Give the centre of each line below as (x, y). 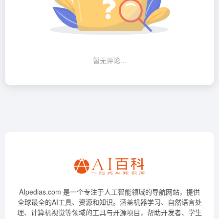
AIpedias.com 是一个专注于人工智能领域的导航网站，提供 (109, 192)
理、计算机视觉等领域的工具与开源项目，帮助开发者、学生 (109, 212)
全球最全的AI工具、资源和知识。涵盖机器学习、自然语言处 (109, 202)
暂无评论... (109, 60)
